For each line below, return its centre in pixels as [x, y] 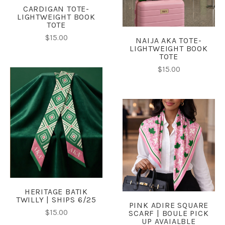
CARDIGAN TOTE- [56, 9]
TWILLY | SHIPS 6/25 [56, 200]
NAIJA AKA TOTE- [169, 40]
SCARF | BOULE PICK [169, 213]
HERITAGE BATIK [56, 192]
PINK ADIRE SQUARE [169, 205]
